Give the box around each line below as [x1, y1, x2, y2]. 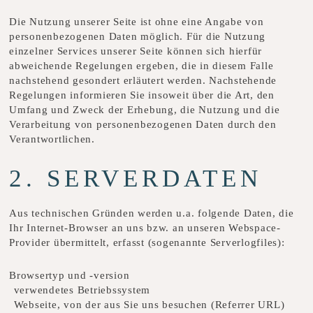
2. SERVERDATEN [9, 165, 262, 192]
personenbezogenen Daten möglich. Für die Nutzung [9, 31, 265, 43]
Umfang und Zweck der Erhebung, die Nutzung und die [9, 104, 280, 116]
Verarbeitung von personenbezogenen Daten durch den [9, 119, 277, 131]
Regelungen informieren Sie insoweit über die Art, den [9, 89, 275, 101]
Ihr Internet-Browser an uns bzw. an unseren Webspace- [9, 221, 281, 233]
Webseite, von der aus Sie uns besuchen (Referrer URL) [13, 298, 288, 310]
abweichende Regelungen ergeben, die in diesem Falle [9, 60, 274, 72]
